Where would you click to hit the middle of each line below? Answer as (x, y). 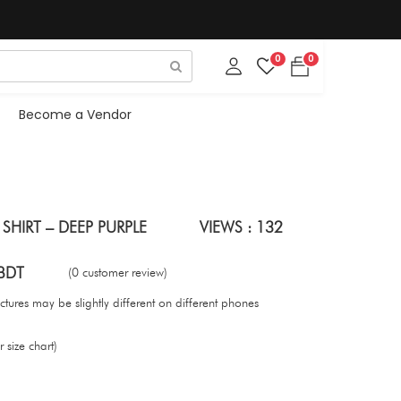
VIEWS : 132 (241, 226)
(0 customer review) (118, 272)
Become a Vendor (75, 114)
